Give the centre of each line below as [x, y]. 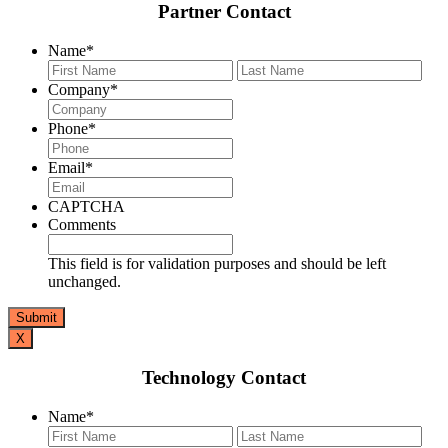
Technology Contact [224, 378]
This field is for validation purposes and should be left [217, 263]
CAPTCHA [86, 206]
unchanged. [84, 281]
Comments [82, 224]
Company [79, 89]
